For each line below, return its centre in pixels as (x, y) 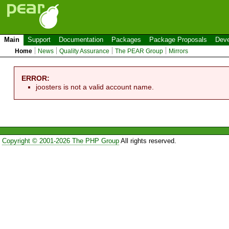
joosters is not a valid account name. (95, 87)
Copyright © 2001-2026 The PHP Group (60, 141)
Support (39, 40)
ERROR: (36, 78)
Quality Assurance (85, 51)
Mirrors (179, 51)
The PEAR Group (139, 51)
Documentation (81, 40)
